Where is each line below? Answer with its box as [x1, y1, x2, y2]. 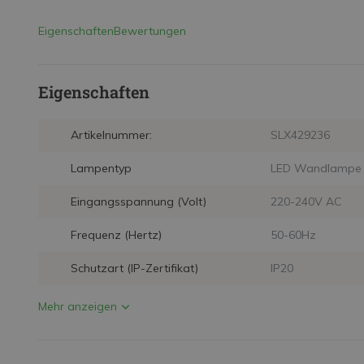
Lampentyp [71, 161, 132, 175]
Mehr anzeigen [38, 299, 117, 314]
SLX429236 [270, 128, 330, 142]
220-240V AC [270, 194, 342, 209]
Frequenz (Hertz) [71, 227, 162, 242]
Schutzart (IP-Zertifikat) [71, 261, 198, 275]
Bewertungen [114, 24, 186, 38]
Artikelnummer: [71, 128, 152, 142]
